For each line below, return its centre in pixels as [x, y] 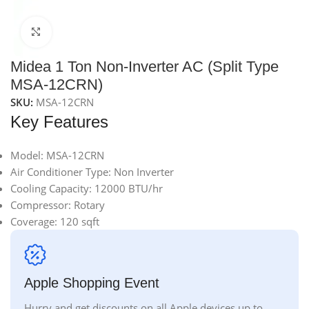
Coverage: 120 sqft [55, 221]
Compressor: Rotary [58, 205]
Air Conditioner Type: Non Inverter [92, 171]
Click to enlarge [88, 32]
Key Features [59, 121]
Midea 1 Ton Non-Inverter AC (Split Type [144, 66]
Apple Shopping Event [92, 282]
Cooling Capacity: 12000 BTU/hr [87, 188]
